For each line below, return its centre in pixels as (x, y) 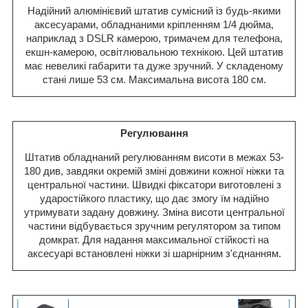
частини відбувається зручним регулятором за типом (154, 226)
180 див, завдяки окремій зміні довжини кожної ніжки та (154, 171)
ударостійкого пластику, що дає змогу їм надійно (154, 199)
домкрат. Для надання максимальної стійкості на (154, 240)
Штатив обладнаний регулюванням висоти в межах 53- (154, 157)
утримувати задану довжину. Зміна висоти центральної (154, 212)
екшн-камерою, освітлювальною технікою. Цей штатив (154, 52)
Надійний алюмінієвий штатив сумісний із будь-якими (154, 11)
